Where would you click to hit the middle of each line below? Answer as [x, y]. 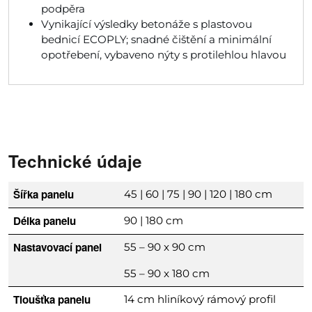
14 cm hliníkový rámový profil [200, 299]
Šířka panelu [44, 195]
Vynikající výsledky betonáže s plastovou [147, 24]
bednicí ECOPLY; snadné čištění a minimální [157, 39]
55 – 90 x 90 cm [165, 247]
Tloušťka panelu [52, 300]
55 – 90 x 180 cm [167, 273]
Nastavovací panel [58, 248]
